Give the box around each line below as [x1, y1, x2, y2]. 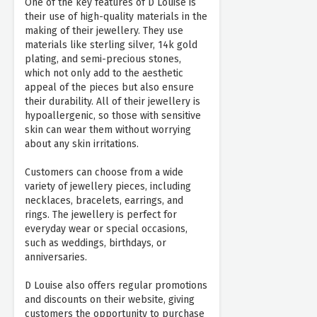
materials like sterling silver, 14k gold [25, 39, 197, 52]
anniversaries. [25, 251, 87, 264]
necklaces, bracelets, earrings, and [25, 195, 183, 207]
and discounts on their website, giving [25, 294, 195, 306]
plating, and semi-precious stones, [25, 53, 181, 66]
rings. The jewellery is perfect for [25, 209, 177, 221]
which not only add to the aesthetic [25, 67, 183, 80]
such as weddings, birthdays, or [25, 237, 166, 250]
